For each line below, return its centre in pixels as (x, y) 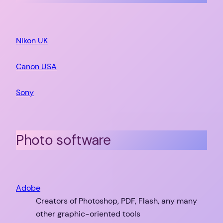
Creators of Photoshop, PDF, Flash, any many (116, 201)
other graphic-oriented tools (88, 214)
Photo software (63, 140)
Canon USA (36, 67)
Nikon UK (32, 41)
